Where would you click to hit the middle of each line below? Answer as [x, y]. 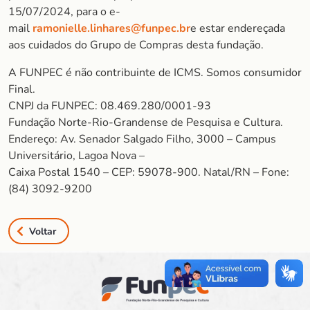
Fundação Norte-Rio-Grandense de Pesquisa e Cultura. [146, 122]
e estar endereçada [238, 28]
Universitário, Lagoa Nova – [76, 156]
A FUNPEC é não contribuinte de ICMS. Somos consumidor [155, 73]
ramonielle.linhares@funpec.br [111, 28]
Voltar [43, 231]
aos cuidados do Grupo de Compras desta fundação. [136, 45]
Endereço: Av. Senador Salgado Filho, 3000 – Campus [142, 139]
